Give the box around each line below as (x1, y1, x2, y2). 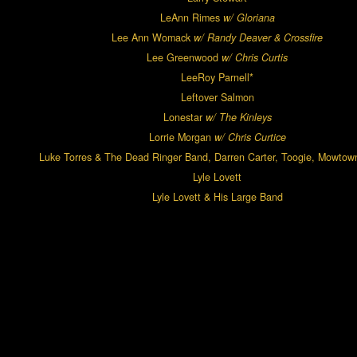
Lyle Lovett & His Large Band (151, 190, 283, 205)
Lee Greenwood (147, 50, 222, 65)
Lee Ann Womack (112, 30, 194, 45)
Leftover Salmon (180, 90, 254, 105)
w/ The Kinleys (205, 110, 272, 125)
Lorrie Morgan (148, 130, 214, 145)
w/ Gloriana (222, 10, 275, 25)
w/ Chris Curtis (222, 50, 288, 65)
